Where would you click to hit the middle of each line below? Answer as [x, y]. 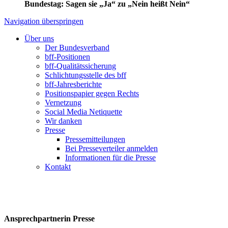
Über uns [39, 38]
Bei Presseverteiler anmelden [111, 148]
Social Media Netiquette [83, 112]
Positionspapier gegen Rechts [92, 93]
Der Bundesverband [77, 48]
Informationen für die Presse [110, 158]
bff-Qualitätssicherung [80, 66]
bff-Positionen [67, 57]
